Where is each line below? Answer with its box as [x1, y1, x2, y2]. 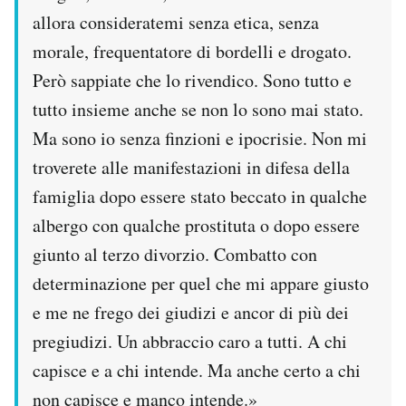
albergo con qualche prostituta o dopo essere [33, 212, 360, 237]
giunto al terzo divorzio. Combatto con [33, 241, 317, 266]
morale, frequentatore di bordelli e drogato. [33, 38, 352, 63]
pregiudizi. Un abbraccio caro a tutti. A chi [33, 328, 347, 353]
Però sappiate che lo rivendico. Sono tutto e [33, 67, 352, 92]
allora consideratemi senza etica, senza [33, 9, 319, 34]
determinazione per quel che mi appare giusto [33, 270, 369, 295]
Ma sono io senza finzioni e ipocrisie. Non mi [33, 125, 367, 150]
